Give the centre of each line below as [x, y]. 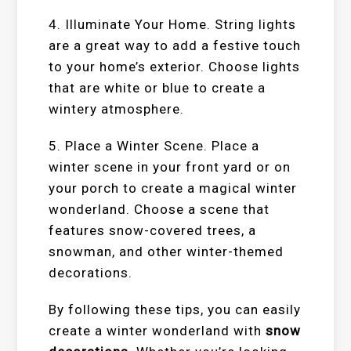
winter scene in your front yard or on [170, 167]
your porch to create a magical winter [173, 188]
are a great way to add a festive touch [175, 45]
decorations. [91, 273]
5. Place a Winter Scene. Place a [154, 146]
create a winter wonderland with [157, 331]
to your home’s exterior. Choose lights [175, 67]
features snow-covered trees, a [153, 230]
